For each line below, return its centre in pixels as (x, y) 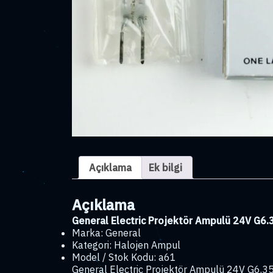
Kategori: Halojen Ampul (126, 245)
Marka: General (106, 232)
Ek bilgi (165, 168)
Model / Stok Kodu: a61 (124, 257)
